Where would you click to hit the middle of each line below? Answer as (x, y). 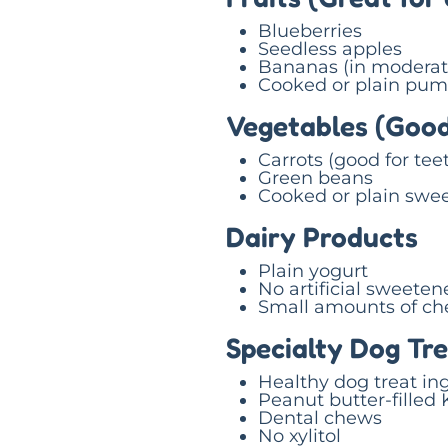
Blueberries (310, 30)
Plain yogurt (313, 270)
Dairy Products (322, 236)
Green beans (315, 177)
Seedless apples (330, 48)
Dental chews (320, 417)
